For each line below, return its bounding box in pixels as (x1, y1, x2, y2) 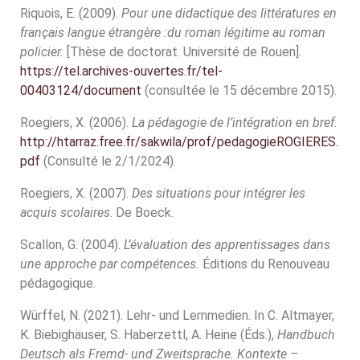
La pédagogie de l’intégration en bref (132, 115, 334, 130)
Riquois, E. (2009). (20, 6, 121, 21)
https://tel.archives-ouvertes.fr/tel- (20, 63, 223, 79)
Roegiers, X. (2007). (20, 186, 132, 201)
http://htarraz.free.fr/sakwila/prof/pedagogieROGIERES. (20, 134, 338, 149)
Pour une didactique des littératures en (121, 6, 337, 21)
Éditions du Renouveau (202, 256, 329, 272)
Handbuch (277, 327, 335, 342)
